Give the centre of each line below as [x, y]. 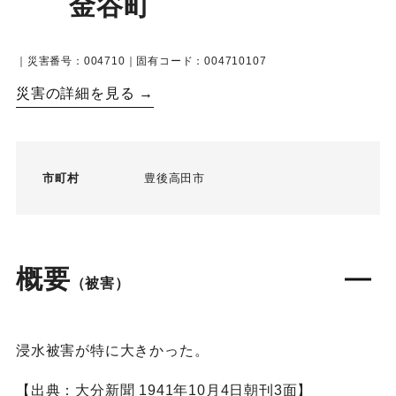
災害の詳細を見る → [84, 94]
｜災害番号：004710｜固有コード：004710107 [141, 61]
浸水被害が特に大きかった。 [112, 351]
